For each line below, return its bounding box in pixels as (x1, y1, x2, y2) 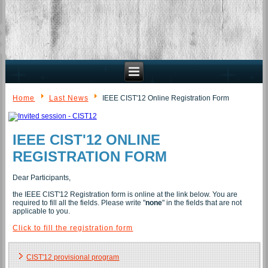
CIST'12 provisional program (26, 252, 120, 261)
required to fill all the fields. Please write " (13, 198, 146, 207)
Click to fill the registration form (13, 223, 133, 232)
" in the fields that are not (162, 198, 242, 207)
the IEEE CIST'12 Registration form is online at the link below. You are (13, 190, 238, 199)
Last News (48, 94, 89, 103)
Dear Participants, (13, 173, 71, 182)
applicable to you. (13, 206, 71, 215)
